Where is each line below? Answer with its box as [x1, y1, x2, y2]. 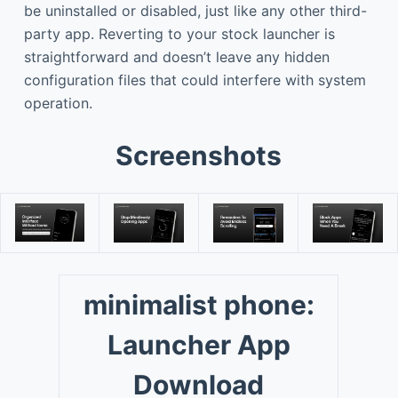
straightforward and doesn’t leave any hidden [23, 47, 330, 66]
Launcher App [107, 328, 291, 361]
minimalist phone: [83, 288, 314, 321]
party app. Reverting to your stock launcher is [23, 24, 335, 43]
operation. [23, 93, 92, 112]
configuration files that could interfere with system [23, 70, 366, 89]
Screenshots [115, 139, 283, 171]
